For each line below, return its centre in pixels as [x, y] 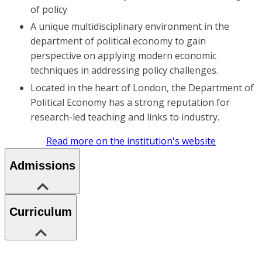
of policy [49, 9]
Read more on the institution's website [131, 141]
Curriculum [41, 212]
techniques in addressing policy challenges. [124, 70]
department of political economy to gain [118, 41]
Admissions [42, 166]
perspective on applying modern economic [123, 56]
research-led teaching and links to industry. [125, 117]
